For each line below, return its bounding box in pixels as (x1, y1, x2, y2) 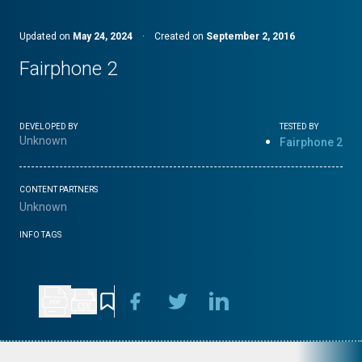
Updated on (19, 31, 73, 42)
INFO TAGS (19, 230, 61, 239)
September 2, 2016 (206, 31, 295, 42)
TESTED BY (280, 122, 318, 131)
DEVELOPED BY (19, 122, 78, 131)
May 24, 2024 (73, 31, 133, 42)
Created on (154, 31, 206, 42)
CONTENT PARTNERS (19, 185, 98, 194)
